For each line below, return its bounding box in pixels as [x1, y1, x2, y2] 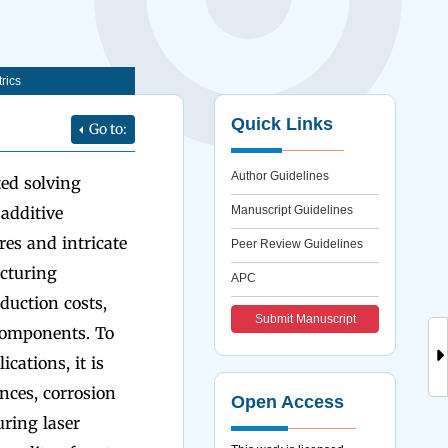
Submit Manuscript [254, 312, 356, 326]
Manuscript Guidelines [231, 203, 354, 217]
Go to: [89, 120, 128, 138]
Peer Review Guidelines [231, 237, 364, 251]
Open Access [231, 392, 345, 412]
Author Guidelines [231, 169, 330, 183]
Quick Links [231, 114, 334, 134]
